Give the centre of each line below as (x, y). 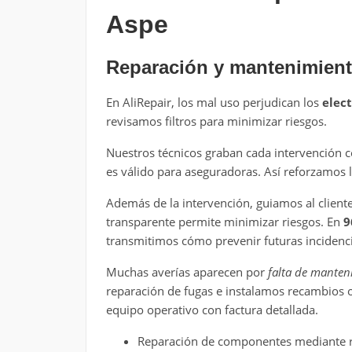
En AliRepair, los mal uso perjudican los (214, 102)
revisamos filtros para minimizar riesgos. (216, 121)
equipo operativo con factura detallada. (212, 309)
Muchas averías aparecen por (187, 271)
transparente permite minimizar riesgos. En (224, 221)
